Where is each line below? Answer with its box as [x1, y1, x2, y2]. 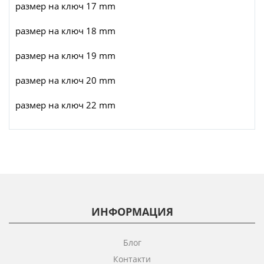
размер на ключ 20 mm [15, 74, 115, 87]
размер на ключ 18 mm [15, 25, 115, 37]
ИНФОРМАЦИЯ [91, 204, 173, 219]
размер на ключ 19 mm [15, 49, 115, 62]
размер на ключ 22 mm [15, 99, 115, 111]
